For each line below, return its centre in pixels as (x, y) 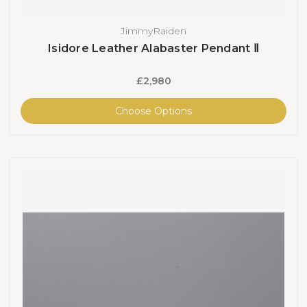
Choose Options (153, 111)
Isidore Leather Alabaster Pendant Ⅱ (153, 48)
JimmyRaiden (153, 30)
